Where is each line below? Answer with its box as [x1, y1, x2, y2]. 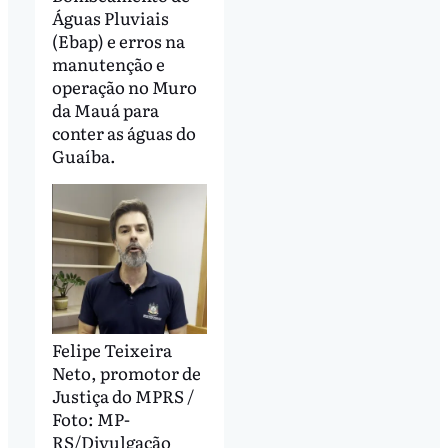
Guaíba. [51, 142, 116, 168]
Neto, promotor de [51, 360, 201, 386]
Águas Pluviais [51, 4, 169, 30]
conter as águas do [51, 119, 196, 145]
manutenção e [51, 50, 165, 76]
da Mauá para [51, 96, 159, 122]
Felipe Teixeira [51, 337, 172, 363]
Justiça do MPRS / [51, 383, 194, 409]
